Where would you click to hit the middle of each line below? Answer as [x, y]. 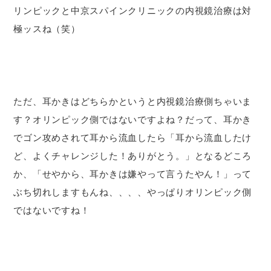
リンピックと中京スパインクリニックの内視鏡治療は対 [133, 10]
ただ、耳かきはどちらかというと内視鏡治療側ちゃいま [133, 101]
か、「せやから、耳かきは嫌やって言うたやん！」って [133, 174]
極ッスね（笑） [47, 28]
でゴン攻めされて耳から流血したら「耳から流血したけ [133, 137]
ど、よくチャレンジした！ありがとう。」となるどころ [133, 155]
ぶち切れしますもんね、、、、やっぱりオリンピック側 [133, 192]
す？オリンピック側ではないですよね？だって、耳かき [133, 119]
